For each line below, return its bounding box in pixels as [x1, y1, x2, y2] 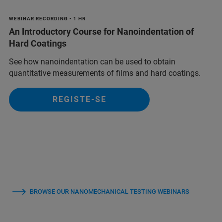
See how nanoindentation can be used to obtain [9, 56, 175, 66]
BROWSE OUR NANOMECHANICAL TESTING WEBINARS [30, 187, 189, 195]
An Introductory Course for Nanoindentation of [9, 26, 194, 37]
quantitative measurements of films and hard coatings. [9, 68, 201, 78]
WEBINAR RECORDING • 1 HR [9, 15, 86, 21]
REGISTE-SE [52, 94, 107, 104]
